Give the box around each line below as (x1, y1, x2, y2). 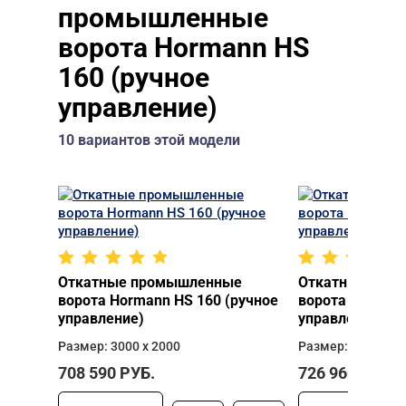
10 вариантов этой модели (58, 131, 240, 149)
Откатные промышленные (58, 274, 242, 291)
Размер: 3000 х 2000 (58, 339, 180, 353)
